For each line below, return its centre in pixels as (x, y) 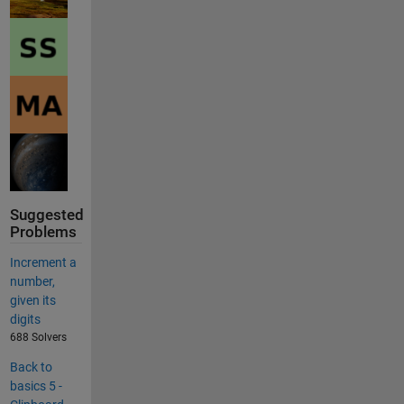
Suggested (46, 215)
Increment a (43, 263)
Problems (43, 232)
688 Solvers (38, 338)
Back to (31, 367)
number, (32, 282)
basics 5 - (36, 386)
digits (25, 320)
